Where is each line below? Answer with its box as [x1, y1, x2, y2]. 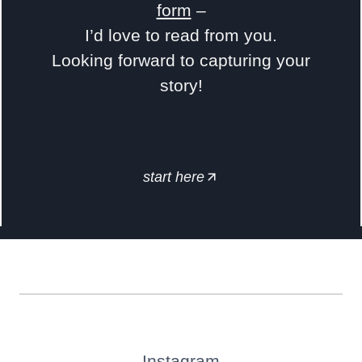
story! [159, 75, 203, 95]
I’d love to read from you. [85, 25, 277, 44]
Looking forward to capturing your [52, 50, 310, 69]
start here [143, 168, 204, 185]
